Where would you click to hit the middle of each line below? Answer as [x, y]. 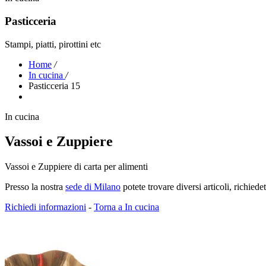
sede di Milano [93, 187]
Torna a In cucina [126, 207]
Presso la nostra [35, 187]
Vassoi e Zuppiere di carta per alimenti [76, 167]
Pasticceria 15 [54, 85]
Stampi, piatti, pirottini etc [53, 44]
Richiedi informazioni [45, 207]
